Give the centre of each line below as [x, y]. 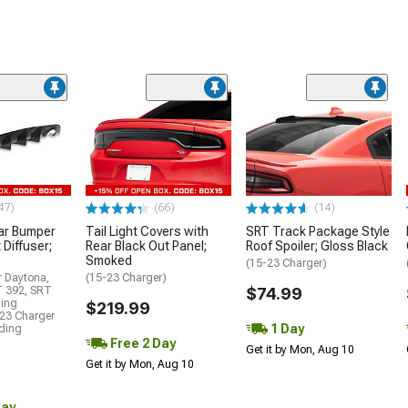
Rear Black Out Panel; [146, 246]
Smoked [109, 261]
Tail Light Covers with [147, 232]
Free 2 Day [142, 344]
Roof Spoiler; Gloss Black [317, 246]
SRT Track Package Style [318, 232]
